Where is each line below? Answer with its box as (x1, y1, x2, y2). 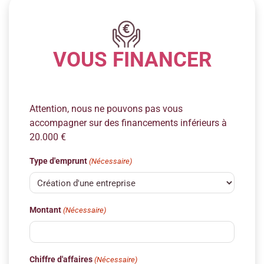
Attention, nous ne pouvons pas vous (29, 103, 183, 114)
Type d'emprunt (29, 156, 87, 166)
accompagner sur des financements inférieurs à (29, 117, 227, 128)
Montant (29, 205, 61, 215)
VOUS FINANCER (52, 47, 212, 72)
